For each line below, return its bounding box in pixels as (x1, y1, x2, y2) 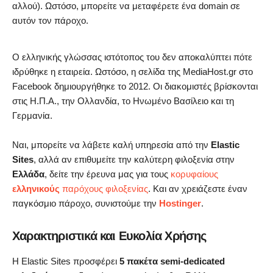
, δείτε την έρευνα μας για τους (44, 169, 171, 180)
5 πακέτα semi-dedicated (119, 256, 225, 267)
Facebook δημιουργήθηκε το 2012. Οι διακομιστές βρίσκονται (12, 81, 258, 92)
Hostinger (159, 198, 201, 209)
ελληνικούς (12, 183, 60, 194)
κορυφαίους (171, 169, 218, 180)
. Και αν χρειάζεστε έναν (148, 183, 247, 194)
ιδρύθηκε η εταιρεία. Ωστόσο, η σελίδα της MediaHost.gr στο (12, 66, 253, 77)
